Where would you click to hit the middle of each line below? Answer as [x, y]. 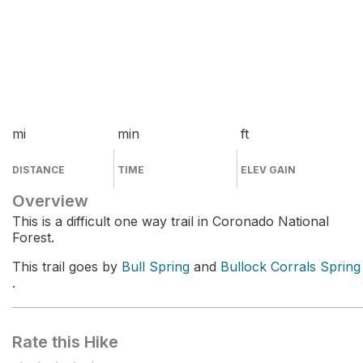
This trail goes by [67, 267]
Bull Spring [156, 267]
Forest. [33, 237]
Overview [50, 201]
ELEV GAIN [269, 170]
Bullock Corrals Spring [290, 267]
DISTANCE [38, 170]
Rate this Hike [65, 342]
